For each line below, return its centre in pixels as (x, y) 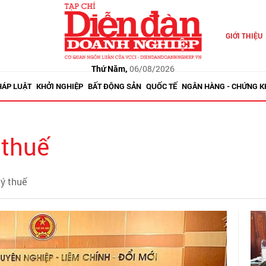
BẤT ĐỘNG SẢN (114, 86)
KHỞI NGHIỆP (59, 86)
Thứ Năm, (109, 68)
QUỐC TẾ (161, 86)
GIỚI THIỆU (244, 36)
